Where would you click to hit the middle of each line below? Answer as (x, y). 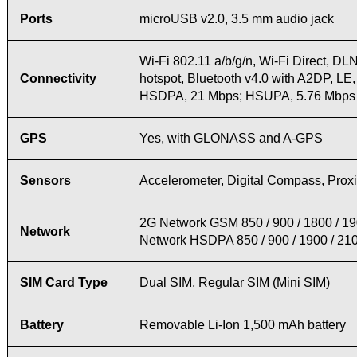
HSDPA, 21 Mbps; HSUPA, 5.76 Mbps (247, 96)
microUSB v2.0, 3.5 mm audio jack (236, 18)
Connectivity (58, 78)
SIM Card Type (63, 282)
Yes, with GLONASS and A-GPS (231, 138)
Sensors (45, 180)
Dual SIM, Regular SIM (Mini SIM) (234, 282)
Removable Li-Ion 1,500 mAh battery (242, 324)
